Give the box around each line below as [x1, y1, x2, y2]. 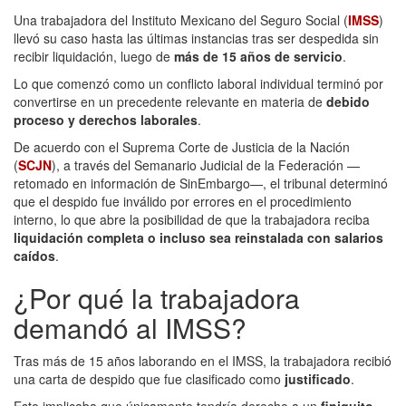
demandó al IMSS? [14, 307, 246, 347]
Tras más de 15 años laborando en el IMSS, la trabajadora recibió [14, 351, 391, 370]
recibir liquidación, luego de [14, 46, 174, 65]
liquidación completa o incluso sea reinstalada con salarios [14, 227, 383, 246]
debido [326, 92, 370, 111]
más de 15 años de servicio [174, 46, 343, 65]
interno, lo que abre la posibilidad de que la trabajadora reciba [14, 209, 370, 228]
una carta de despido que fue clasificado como [14, 369, 285, 388]
